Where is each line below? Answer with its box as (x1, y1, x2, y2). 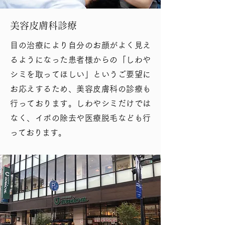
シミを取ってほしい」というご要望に (10, 70, 151, 78)
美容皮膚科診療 (10, 21, 77, 30)
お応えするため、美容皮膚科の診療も (10, 85, 151, 93)
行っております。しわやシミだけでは (10, 99, 151, 107)
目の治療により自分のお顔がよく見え (10, 41, 151, 49)
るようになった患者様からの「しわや (10, 56, 151, 64)
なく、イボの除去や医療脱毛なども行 (10, 114, 151, 122)
